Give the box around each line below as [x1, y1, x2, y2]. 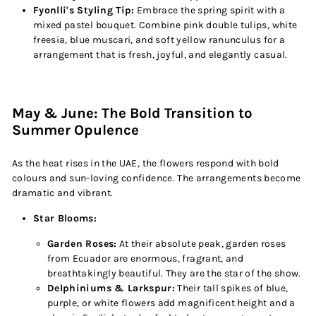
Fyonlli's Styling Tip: [33, 4, 135, 16]
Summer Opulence [12, 121, 139, 138]
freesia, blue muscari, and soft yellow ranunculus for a [33, 34, 286, 46]
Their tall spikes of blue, [177, 282, 288, 294]
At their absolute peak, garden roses [119, 238, 286, 250]
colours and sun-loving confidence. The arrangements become [12, 172, 301, 184]
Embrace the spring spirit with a [137, 4, 286, 16]
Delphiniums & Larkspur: [47, 282, 176, 294]
